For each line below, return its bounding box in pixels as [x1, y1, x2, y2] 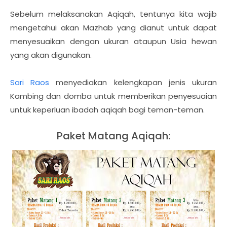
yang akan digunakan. [10, 49, 92, 60]
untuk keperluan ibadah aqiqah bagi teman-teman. [10, 104, 205, 115]
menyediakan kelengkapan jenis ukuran [49, 77, 217, 88]
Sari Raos [10, 77, 50, 88]
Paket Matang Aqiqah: [57, 128, 170, 143]
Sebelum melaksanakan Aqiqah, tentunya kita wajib [10, 8, 217, 19]
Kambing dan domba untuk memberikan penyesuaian [10, 90, 217, 101]
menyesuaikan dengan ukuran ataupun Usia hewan [10, 35, 217, 47]
